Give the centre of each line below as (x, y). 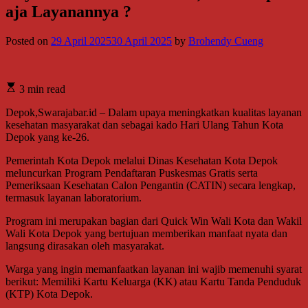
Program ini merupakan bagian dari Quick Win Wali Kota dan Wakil (154, 221)
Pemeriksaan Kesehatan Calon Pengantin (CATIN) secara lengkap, (151, 185)
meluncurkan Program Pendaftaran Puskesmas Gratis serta (132, 173)
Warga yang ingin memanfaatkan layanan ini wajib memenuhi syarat (154, 269)
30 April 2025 (142, 41)
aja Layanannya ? (68, 11)
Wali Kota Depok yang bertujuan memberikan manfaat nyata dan (146, 233)
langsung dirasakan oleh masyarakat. (85, 245)
